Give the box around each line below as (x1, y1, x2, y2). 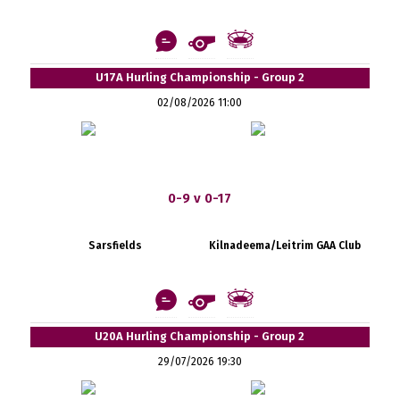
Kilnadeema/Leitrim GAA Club (208, 238, 361, 252)
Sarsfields (87, 238, 142, 252)
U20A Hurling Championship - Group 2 (95, 329, 305, 343)
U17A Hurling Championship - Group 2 (95, 70, 304, 84)
